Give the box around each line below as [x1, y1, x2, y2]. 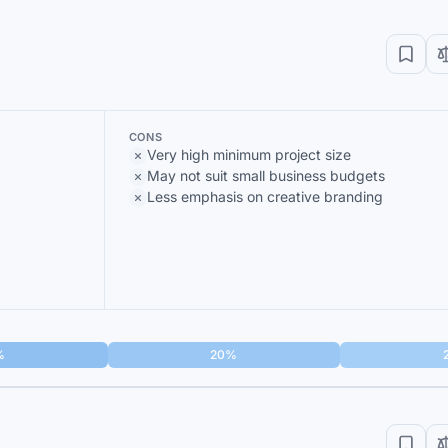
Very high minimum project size [146, 146, 351, 163]
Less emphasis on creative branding [146, 188, 383, 205]
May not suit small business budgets [146, 167, 385, 184]
